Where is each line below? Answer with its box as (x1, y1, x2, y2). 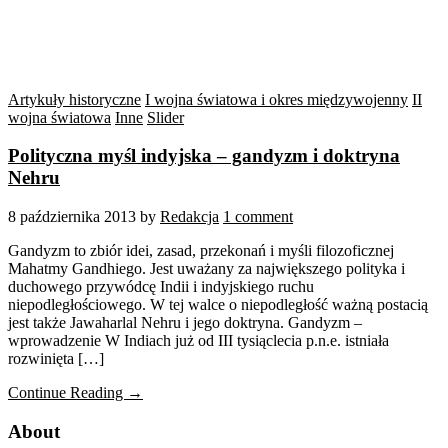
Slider (147, 108, 184, 126)
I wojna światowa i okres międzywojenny (145, 90, 408, 108)
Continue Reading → (8, 384, 143, 402)
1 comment (223, 208, 293, 226)
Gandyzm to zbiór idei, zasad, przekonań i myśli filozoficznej (8, 242, 394, 260)
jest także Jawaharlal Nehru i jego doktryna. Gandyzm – (8, 314, 362, 332)
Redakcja (160, 208, 219, 226)
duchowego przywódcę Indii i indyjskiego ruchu (8, 278, 314, 296)
